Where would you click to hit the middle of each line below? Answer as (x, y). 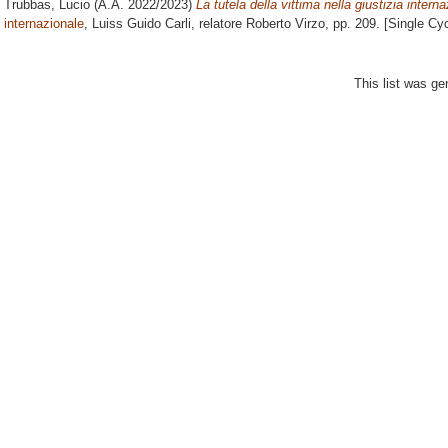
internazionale (44, 24)
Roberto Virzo (285, 24)
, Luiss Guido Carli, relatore (165, 24)
